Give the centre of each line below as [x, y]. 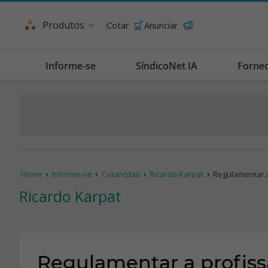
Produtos [63, 25]
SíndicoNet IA [166, 66]
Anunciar [161, 25]
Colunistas [121, 174]
